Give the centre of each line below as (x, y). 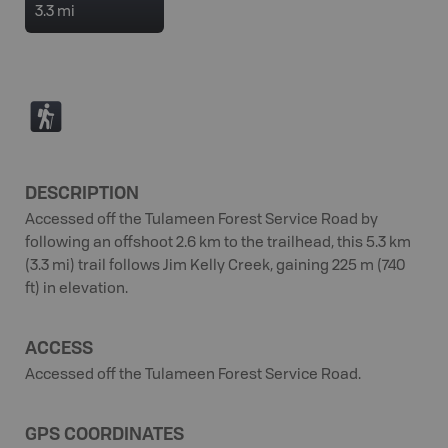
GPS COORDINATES (104, 432)
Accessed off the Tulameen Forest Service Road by (201, 220)
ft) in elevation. (76, 289)
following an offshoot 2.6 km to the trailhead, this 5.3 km (218, 243)
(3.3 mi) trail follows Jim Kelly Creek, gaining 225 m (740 (215, 266)
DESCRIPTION (82, 191)
